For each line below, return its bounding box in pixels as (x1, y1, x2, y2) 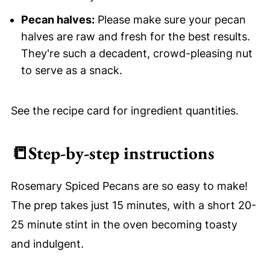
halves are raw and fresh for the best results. (20, 30, 250, 43)
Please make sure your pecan (94, 13, 246, 26)
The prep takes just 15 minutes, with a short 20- (10, 198, 256, 212)
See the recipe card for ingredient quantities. (10, 104, 239, 117)
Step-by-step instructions (28, 141, 215, 165)
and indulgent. (10, 237, 84, 250)
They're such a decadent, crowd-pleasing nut (20, 46, 253, 60)
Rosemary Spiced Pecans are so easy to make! (10, 179, 248, 192)
